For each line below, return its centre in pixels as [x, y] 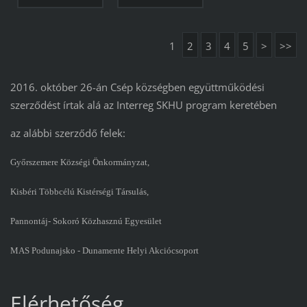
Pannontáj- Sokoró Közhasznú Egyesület [86, 222]
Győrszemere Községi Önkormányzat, [79, 163]
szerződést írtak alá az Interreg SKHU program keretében [143, 105]
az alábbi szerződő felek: [67, 133]
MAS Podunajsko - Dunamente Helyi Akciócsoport [104, 251]
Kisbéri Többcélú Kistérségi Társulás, [79, 192]
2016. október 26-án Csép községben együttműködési [137, 87]
